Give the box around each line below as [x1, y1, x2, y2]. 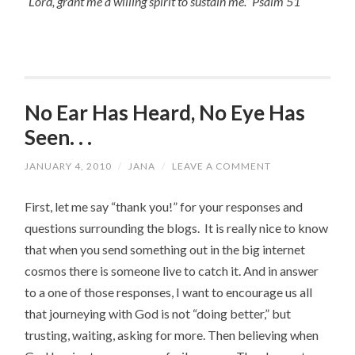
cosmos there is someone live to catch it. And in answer [25, 262, 319, 278]
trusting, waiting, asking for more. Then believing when [25, 326, 319, 342]
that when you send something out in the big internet [25, 241, 306, 257]
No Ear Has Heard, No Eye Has [25, 100, 306, 126]
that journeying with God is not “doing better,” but [25, 305, 292, 321]
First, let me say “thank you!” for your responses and [25, 198, 303, 214]
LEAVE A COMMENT [172, 159, 272, 172]
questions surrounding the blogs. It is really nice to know [25, 219, 329, 235]
